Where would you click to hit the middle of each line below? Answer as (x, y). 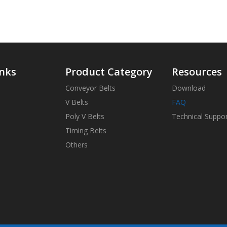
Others (76, 145)
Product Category (109, 72)
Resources (197, 72)
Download (189, 88)
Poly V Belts (85, 117)
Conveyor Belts (90, 88)
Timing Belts (86, 131)
